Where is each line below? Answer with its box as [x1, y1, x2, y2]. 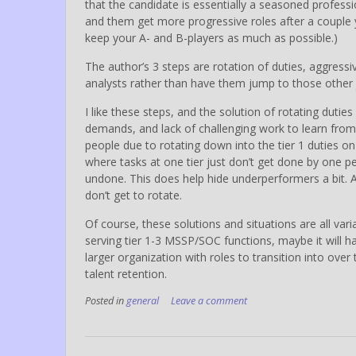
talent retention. [85, 265, 167, 281]
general [126, 293, 159, 308]
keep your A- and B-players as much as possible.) [85, 29, 338, 45]
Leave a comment [171, 293, 247, 308]
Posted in [85, 293, 126, 308]
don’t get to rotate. [85, 187, 182, 203]
